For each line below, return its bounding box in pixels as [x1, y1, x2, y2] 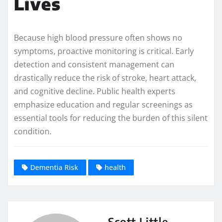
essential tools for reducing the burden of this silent [14, 112, 208, 124]
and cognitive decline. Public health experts [14, 86, 175, 97]
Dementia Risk [30, 162, 78, 172]
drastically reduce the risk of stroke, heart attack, [14, 72, 196, 84]
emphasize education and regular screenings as [14, 99, 193, 111]
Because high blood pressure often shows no [14, 32, 182, 44]
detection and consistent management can [14, 59, 174, 70]
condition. [14, 126, 52, 137]
